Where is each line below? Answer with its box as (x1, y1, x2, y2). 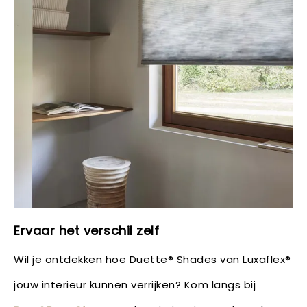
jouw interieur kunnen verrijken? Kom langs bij (14, 277, 256, 292)
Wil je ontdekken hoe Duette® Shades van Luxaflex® (14, 251, 291, 267)
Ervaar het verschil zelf (14, 221, 159, 239)
